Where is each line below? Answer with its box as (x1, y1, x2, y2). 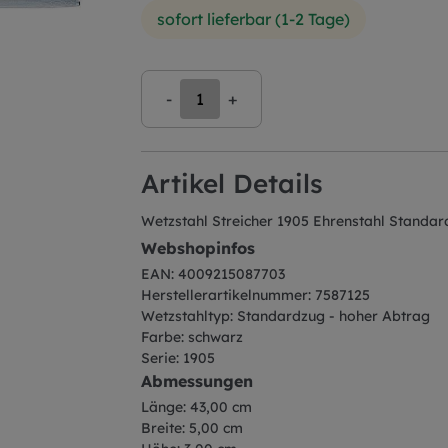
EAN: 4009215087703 (141, 265, 285, 283)
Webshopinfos (141, 238, 255, 258)
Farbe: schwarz (141, 328, 243, 346)
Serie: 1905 (141, 349, 215, 367)
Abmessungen (141, 371, 253, 391)
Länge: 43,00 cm (141, 398, 252, 416)
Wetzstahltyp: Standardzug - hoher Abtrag (141, 307, 430, 325)
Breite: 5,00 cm (141, 419, 243, 437)
